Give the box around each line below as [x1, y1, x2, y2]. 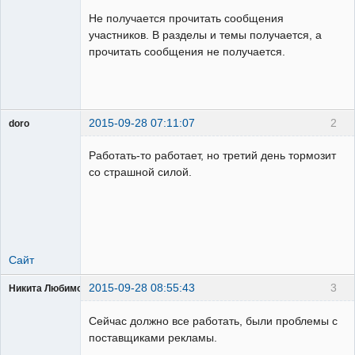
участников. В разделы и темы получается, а [89, 29, 322, 42]
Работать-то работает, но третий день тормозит [89, 149, 336, 162]
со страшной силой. [89, 166, 192, 179]
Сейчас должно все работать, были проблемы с [89, 314, 338, 327]
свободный [9, 132, 59, 143]
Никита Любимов [9, 284, 88, 294]
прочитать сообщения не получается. [89, 45, 285, 59]
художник [9, 143, 51, 155]
